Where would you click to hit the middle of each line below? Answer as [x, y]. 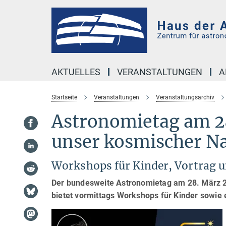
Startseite [64, 97]
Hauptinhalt [23, 9]
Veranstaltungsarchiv [185, 97]
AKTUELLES [76, 72]
